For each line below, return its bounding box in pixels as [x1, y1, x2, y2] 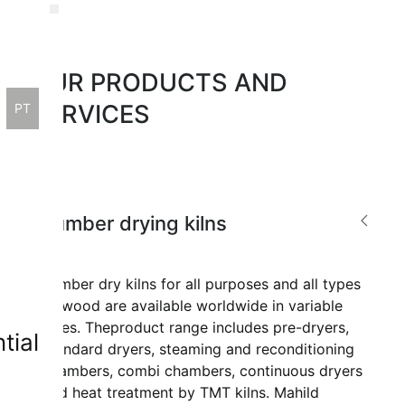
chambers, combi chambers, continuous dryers [42, 362, 363, 380]
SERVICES [31, 99, 150, 129]
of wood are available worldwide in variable [42, 297, 344, 315]
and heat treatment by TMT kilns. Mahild [42, 383, 320, 401]
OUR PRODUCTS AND [31, 68, 287, 98]
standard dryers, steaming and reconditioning [42, 340, 355, 358]
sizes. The [42, 318, 111, 336]
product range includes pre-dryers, [110, 318, 350, 336]
